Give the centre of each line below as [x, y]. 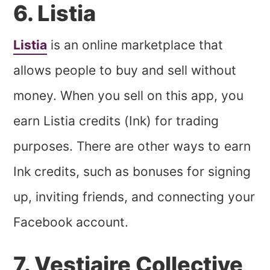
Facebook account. [71, 222]
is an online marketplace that [135, 45]
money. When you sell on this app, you [129, 95]
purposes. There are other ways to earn [132, 146]
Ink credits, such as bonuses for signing [132, 171]
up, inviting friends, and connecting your [134, 196]
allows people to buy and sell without [125, 70]
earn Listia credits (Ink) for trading [116, 121]
